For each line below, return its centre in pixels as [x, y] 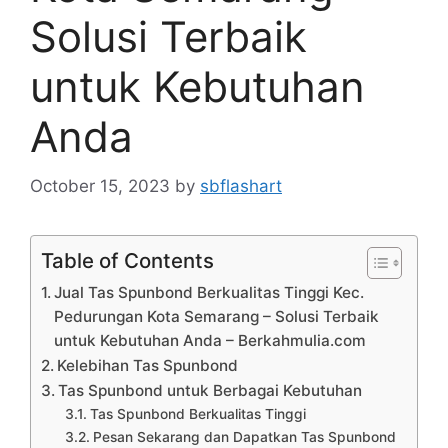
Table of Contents [127, 260]
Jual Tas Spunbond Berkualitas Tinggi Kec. [209, 292]
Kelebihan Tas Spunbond [148, 365]
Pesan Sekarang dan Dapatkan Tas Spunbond [244, 436]
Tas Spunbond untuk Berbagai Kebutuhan [210, 390]
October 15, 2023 [100, 185]
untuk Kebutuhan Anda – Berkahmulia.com [210, 340]
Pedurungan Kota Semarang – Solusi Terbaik [217, 316]
